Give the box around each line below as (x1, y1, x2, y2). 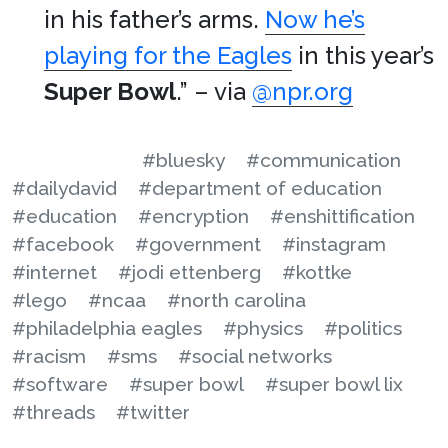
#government (135, 233, 261, 255)
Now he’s (265, 5, 365, 34)
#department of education (138, 177, 382, 199)
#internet (12, 261, 97, 283)
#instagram (282, 233, 386, 255)
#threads (12, 401, 95, 423)
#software (12, 373, 108, 395)
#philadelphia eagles (12, 317, 202, 339)
